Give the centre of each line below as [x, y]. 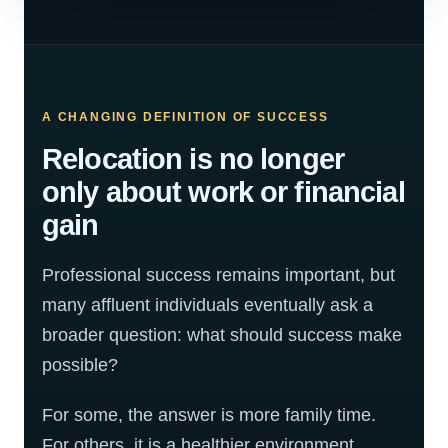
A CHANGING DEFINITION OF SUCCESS [185, 117]
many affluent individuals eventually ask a [207, 305]
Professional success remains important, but [218, 275]
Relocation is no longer [193, 159]
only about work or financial [223, 192]
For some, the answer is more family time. [209, 415]
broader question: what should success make [222, 335]
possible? [80, 365]
